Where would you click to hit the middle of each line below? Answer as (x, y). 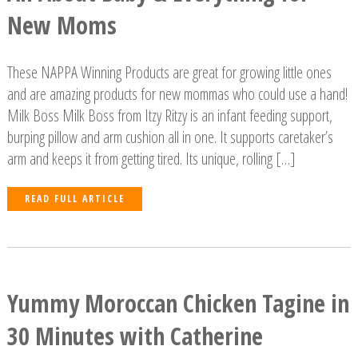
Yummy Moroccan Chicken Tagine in (178, 304)
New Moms (62, 25)
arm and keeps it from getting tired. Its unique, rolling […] (151, 158)
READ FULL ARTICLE (74, 198)
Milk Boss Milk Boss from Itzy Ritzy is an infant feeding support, (169, 115)
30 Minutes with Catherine (135, 336)
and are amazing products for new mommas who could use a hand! (177, 93)
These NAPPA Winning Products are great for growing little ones (169, 72)
